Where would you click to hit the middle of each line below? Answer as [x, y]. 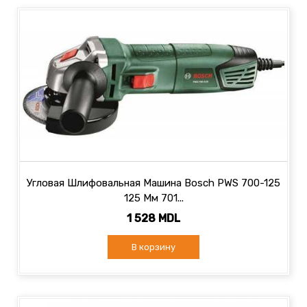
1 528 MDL [153, 218]
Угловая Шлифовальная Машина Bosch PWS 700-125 [153, 183]
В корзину [153, 247]
